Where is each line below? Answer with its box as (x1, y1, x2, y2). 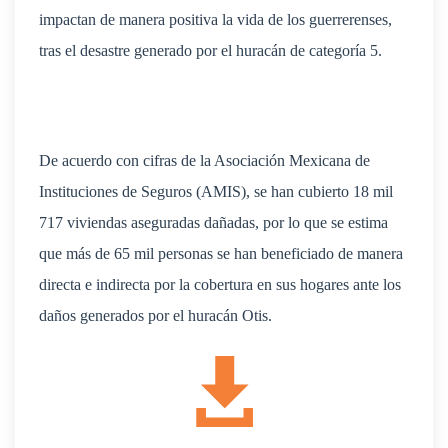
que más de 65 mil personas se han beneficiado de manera (39, 245, 403, 263)
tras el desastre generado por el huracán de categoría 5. (39, 42, 382, 60)
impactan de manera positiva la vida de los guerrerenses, (39, 11, 392, 29)
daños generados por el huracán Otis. (39, 307, 272, 325)
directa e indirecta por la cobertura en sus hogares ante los (39, 276, 401, 294)
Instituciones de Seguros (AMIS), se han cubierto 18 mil (39, 183, 393, 201)
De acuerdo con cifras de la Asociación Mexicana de (39, 152, 370, 170)
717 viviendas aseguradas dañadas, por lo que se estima (39, 214, 388, 232)
